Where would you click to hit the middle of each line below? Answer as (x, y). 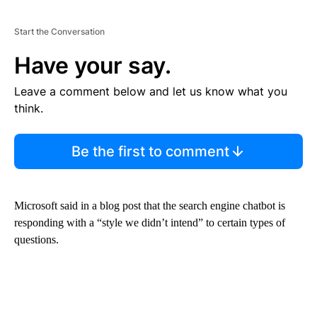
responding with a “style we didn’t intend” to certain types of (150, 222)
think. (29, 108)
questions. (36, 239)
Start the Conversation (59, 31)
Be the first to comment (150, 151)
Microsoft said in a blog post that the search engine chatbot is (150, 205)
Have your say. (93, 65)
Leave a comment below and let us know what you (151, 91)
